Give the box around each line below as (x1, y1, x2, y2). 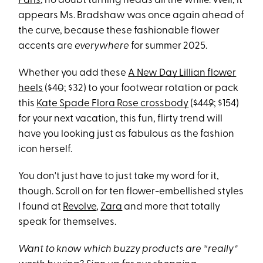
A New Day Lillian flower (128, 68, 237, 79)
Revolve (63, 202, 97, 213)
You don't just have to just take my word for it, (18, 171, 220, 182)
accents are (18, 41, 75, 52)
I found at (18, 202, 63, 213)
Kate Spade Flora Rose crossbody (36, 99, 189, 109)
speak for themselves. (18, 217, 117, 228)
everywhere (75, 41, 130, 52)
